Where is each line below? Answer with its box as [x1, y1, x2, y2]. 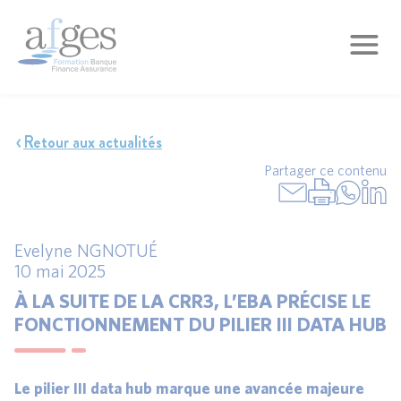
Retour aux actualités [23, 131, 162, 154]
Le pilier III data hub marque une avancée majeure [14, 379, 364, 398]
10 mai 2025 [14, 260, 106, 281]
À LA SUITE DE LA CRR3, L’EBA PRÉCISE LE [14, 288, 371, 311]
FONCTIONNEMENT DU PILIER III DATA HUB [14, 311, 387, 335]
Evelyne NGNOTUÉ [14, 240, 158, 260]
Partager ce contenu [264, 162, 387, 178]
